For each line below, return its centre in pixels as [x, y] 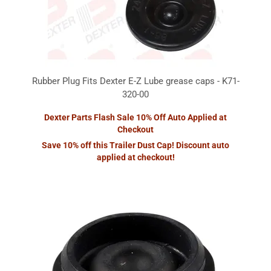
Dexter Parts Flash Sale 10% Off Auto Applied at [135, 117]
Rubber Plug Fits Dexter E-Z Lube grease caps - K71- [135, 81]
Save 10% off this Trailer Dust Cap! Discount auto [135, 145]
